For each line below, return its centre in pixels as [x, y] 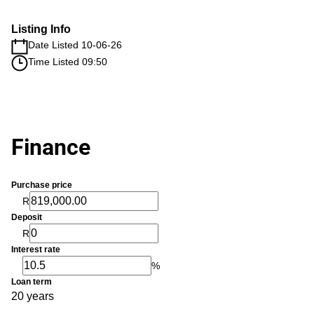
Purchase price [42, 185]
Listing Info [41, 29]
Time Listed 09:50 [68, 62]
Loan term [32, 282]
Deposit [27, 217]
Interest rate [36, 250]
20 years [33, 296]
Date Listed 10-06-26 [75, 45]
